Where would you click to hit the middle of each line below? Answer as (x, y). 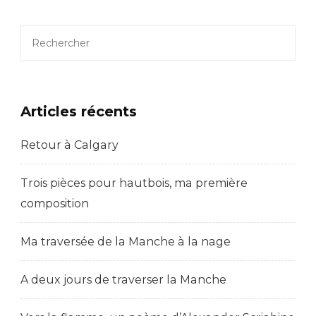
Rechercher (56, 35)
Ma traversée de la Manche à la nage (126, 242)
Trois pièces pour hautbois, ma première (134, 183)
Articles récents (79, 112)
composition (55, 204)
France (278, 11)
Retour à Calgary (69, 145)
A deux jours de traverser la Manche (123, 280)
